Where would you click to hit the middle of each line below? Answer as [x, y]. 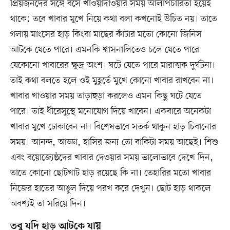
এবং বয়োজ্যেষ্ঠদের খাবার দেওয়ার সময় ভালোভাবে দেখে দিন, [111, 157]
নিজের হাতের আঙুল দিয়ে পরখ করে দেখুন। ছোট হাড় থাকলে [110, 188]
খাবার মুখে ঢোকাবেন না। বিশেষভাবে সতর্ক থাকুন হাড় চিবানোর [113, 127]
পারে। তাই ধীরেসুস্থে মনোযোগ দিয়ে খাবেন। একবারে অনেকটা [110, 111]
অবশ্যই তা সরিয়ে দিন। [48, 204]
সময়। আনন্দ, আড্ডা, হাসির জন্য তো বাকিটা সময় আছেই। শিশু [114, 142]
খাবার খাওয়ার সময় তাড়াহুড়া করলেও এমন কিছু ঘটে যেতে [106, 96]
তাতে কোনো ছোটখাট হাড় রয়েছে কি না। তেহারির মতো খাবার [110, 173]
